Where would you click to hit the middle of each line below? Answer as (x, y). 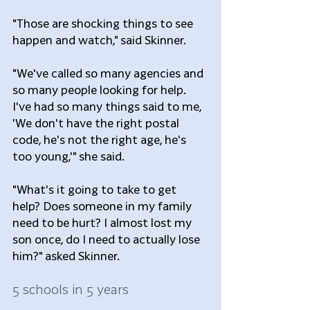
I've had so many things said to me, (108, 106)
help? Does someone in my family (103, 206)
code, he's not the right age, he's (101, 139)
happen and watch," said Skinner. (102, 39)
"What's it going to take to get (96, 189)
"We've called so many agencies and (109, 73)
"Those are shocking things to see (104, 23)
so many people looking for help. (100, 89)
